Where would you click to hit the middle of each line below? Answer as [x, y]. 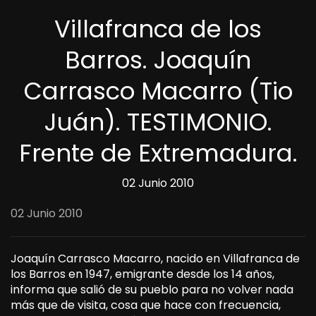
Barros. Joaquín [158, 60]
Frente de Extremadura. [158, 153]
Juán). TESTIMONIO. [158, 122]
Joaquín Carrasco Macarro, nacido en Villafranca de [155, 259]
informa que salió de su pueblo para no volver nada [152, 290]
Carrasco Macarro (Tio [158, 91]
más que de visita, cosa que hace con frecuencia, [146, 305]
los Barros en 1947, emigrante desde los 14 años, [142, 274]
